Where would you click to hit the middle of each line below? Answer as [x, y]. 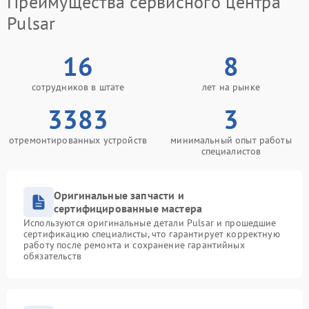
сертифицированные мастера [128, 208]
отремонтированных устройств [78, 140]
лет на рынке [231, 87]
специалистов [231, 151]
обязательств [52, 256]
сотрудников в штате [78, 87]
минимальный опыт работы [231, 140]
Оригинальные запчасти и [119, 195]
